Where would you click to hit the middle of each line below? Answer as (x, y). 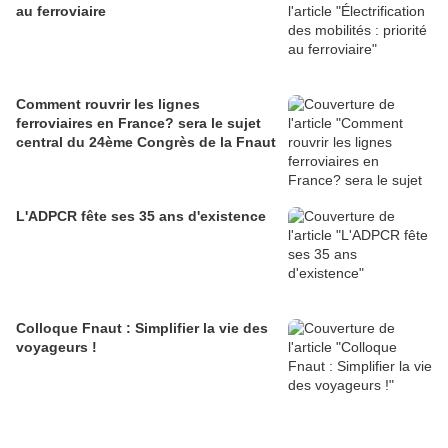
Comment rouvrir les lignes (108, 104)
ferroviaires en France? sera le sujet (138, 123)
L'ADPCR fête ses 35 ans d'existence (141, 216)
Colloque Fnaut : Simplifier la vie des (142, 328)
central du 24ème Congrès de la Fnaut (146, 142)
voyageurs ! (56, 347)
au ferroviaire (61, 11)
